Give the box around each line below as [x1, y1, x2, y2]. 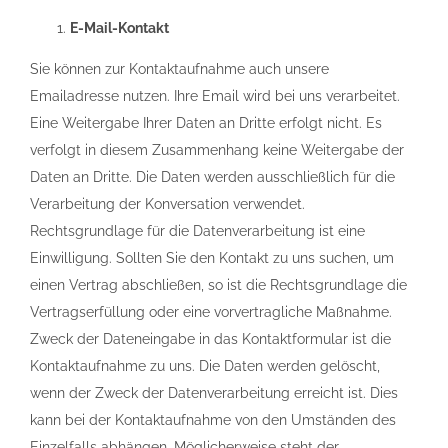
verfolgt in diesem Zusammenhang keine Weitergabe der [30, 142, 404, 158]
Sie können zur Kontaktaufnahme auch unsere [30, 61, 329, 77]
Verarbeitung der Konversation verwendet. [30, 196, 305, 212]
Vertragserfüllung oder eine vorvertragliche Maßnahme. [30, 304, 392, 320]
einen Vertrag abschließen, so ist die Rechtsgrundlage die [30, 277, 407, 293]
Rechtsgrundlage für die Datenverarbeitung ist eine [30, 223, 365, 239]
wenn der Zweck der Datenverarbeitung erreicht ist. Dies [30, 385, 398, 401]
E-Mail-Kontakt [70, 20, 169, 36]
